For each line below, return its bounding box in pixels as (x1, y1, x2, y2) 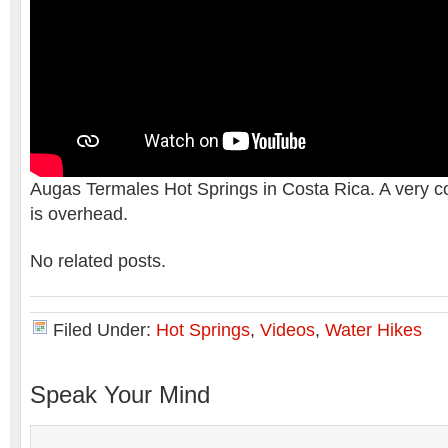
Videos (260, 320, 315, 340)
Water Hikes (325, 320, 422, 340)
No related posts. (30, 251, 166, 271)
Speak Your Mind (30, 382, 210, 408)
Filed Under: (53, 320, 156, 340)
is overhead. (30, 204, 128, 224)
